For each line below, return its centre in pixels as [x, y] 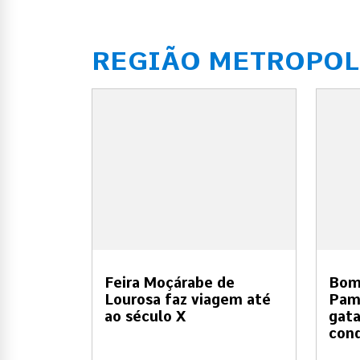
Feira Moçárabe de [170, 282]
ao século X [145, 316]
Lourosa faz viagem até [188, 299]
